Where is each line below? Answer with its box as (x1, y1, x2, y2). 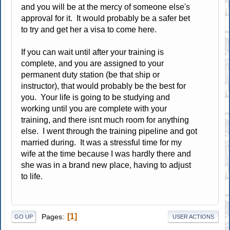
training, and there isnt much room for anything (21, 115, 189, 124)
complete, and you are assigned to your (21, 59, 164, 68)
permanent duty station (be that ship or (21, 70, 160, 79)
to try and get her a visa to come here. (21, 25, 157, 34)
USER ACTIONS (172, 214, 214, 220)
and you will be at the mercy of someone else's (21, 2, 190, 11)
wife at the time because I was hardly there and (21, 149, 191, 158)
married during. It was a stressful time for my (21, 138, 182, 147)
